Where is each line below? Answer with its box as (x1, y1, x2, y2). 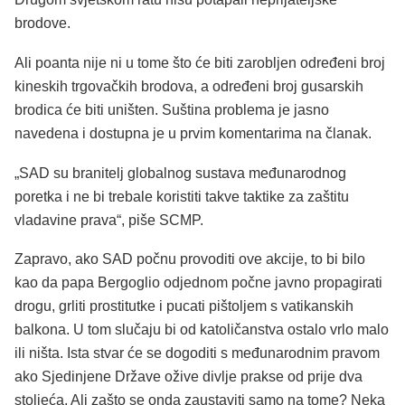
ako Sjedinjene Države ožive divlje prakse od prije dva (14, 369, 363, 385)
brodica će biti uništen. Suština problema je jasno (14, 101, 329, 118)
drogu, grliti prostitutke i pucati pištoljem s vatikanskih (14, 298, 353, 315)
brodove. (14, 15, 71, 32)
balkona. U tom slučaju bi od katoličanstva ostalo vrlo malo (14, 322, 389, 338)
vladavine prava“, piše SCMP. (14, 212, 203, 228)
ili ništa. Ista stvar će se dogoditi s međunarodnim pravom (14, 345, 380, 362)
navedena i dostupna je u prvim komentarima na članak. (14, 125, 372, 141)
